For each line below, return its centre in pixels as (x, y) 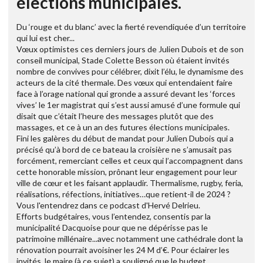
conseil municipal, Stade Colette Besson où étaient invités (123, 60)
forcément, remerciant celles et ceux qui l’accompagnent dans (130, 161)
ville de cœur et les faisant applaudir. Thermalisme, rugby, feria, (130, 183)
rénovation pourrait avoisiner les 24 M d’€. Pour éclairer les (123, 250)
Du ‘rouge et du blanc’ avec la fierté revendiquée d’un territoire (131, 27)
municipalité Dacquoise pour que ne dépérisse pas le (112, 228)
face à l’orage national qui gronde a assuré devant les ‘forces (126, 94)
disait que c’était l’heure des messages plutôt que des (115, 116)
